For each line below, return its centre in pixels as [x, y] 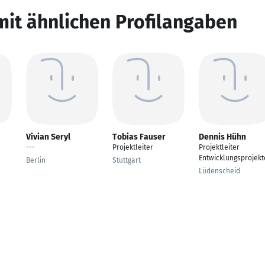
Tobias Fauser [139, 137]
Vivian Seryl [48, 137]
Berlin [36, 160]
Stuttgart [127, 160]
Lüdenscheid [219, 171]
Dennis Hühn [222, 137]
